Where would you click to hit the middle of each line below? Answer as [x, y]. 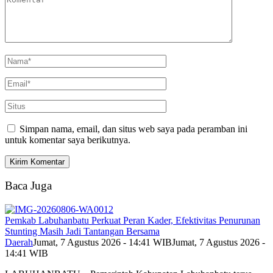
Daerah [19, 243]
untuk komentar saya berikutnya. [68, 140]
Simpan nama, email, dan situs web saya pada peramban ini [133, 129]
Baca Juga [28, 186]
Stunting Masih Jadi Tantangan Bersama [82, 232]
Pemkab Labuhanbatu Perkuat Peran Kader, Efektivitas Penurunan [133, 221]
